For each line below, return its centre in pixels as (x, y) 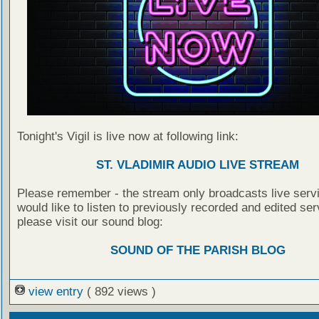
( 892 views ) (121, 292)
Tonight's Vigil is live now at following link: (127, 136)
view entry (56, 292)
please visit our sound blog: (90, 221)
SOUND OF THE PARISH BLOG (198, 250)
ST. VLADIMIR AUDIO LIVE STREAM (198, 164)
